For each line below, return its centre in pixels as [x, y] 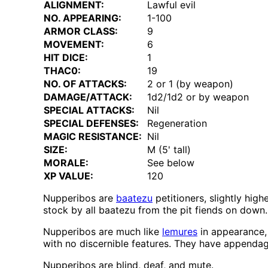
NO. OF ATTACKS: [85, 84]
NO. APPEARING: [83, 18]
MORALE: [66, 163]
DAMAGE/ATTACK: [88, 97]
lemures [180, 232]
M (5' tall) [169, 150]
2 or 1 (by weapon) [190, 84]
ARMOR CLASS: [81, 31]
